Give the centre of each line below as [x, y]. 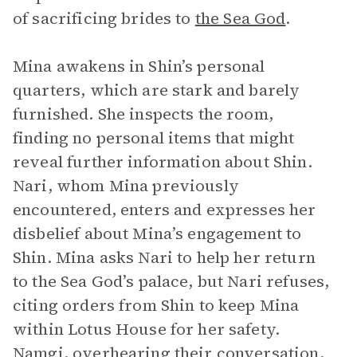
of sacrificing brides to [104, 18]
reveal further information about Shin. [163, 162]
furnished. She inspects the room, [143, 114]
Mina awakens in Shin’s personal [139, 66]
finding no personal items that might [154, 138]
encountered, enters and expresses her [165, 210]
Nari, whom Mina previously [126, 186]
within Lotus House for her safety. [147, 329]
